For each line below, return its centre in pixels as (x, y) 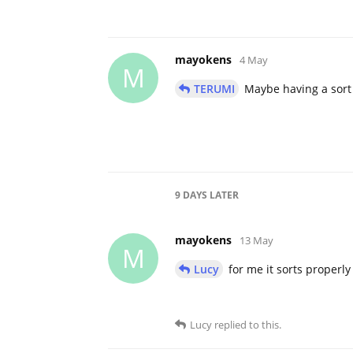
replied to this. (247, 324)
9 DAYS (191, 195)
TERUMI (214, 88)
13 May (256, 240)
